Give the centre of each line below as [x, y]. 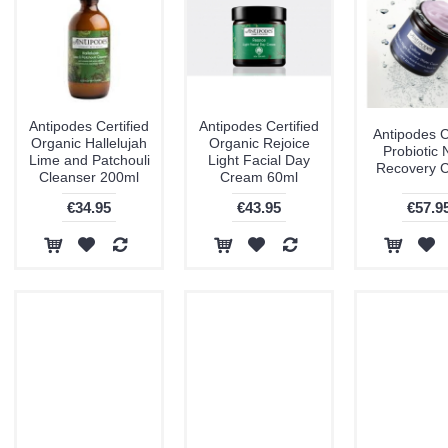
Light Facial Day [259, 160]
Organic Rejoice [259, 143]
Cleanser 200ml [89, 177]
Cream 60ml [259, 177]
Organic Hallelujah [89, 143]
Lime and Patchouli [89, 160]
